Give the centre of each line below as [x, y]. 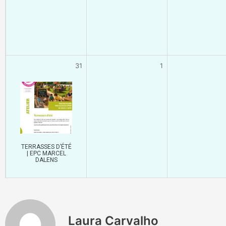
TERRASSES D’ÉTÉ [46, 147]
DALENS [46, 160]
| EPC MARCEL [46, 153]
